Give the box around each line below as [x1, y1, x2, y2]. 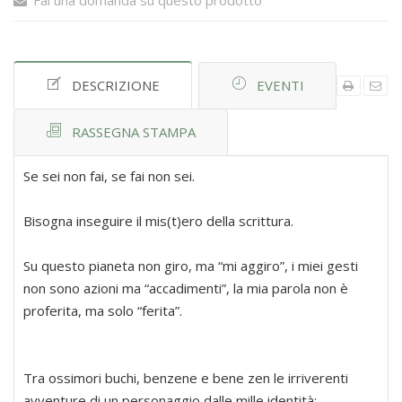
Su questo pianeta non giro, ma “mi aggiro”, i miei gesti [23, 257, 358, 275]
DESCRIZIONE [72, 76, 160, 95]
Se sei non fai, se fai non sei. [23, 167, 195, 186]
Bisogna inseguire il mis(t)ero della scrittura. [23, 212, 293, 231]
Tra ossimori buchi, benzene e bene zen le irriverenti [23, 369, 348, 388]
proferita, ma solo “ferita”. [23, 301, 182, 320]
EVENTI [257, 76, 304, 95]
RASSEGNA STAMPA [72, 123, 196, 142]
